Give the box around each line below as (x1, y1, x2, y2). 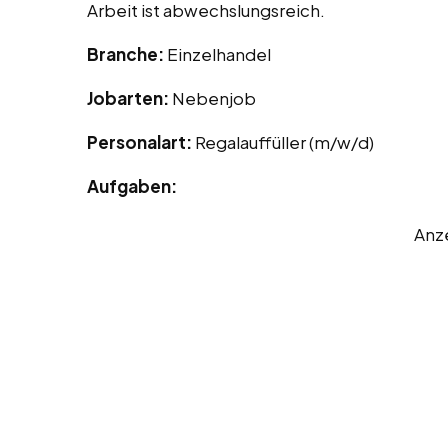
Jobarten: (87, 87, 172, 110)
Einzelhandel (167, 43, 271, 66)
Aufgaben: (87, 175, 177, 198)
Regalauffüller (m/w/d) (195, 131, 374, 154)
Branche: (87, 43, 167, 66)
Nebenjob (172, 87, 256, 110)
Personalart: (87, 131, 195, 154)
